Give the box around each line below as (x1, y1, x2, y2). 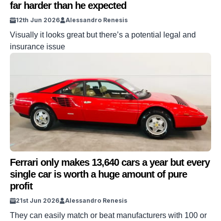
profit (10, 181, 33, 191)
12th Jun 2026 (16, 16, 60, 24)
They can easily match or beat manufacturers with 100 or (10, 211, 207, 220)
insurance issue (10, 42, 65, 51)
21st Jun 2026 (16, 197, 59, 204)
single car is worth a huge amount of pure (10, 169, 187, 180)
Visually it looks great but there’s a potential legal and (10, 31, 196, 39)
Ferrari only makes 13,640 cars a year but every (10, 157, 210, 168)
